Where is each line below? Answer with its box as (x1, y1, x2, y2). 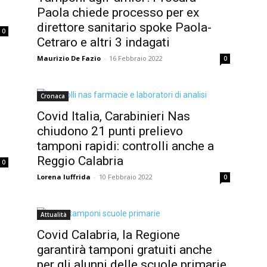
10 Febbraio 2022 (99, 172, 153, 181)
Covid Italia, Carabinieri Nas (37, 108, 190, 123)
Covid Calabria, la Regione (37, 227, 180, 242)
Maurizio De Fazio (37, 53, 101, 63)
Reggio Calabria (37, 153, 123, 168)
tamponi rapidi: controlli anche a (37, 138, 214, 153)
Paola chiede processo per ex (37, 5, 199, 20)
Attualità (41, 210, 67, 219)
